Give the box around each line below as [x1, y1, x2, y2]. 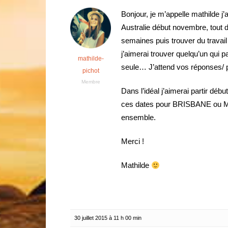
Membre [81, 79, 100, 84]
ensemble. [121, 113, 156, 122]
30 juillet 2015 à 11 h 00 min [74, 215, 141, 221]
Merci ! [121, 137, 144, 146]
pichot [82, 67, 99, 74]
